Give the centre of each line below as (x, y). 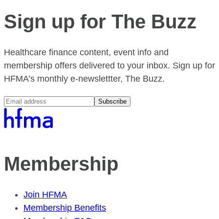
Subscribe (112, 102)
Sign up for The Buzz (100, 22)
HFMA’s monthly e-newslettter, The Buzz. (84, 79)
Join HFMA (45, 194)
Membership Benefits (65, 208)
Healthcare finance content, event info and (86, 53)
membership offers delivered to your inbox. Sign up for (109, 66)
